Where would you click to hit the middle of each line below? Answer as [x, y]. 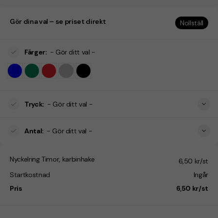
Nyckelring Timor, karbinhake [52, 159]
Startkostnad [30, 175]
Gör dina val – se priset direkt [58, 21]
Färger [35, 52]
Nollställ [192, 23]
